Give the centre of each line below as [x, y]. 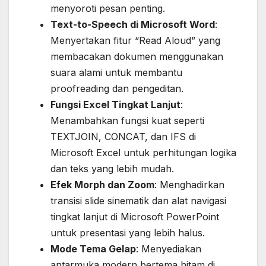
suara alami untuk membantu [116, 73]
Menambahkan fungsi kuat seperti [127, 121]
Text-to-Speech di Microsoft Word [133, 25]
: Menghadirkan [189, 185]
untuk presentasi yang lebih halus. [128, 233]
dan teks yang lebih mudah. [112, 169]
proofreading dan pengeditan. [117, 89]
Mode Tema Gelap [93, 249]
